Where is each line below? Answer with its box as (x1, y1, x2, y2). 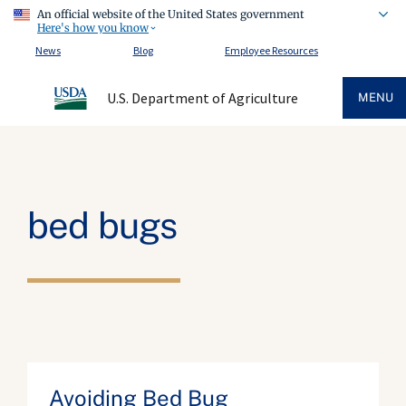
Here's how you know (37, 20, 149, 34)
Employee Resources (225, 43, 318, 57)
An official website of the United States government (37, 7, 304, 22)
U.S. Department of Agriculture (106, 89, 298, 107)
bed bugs (27, 204, 178, 246)
